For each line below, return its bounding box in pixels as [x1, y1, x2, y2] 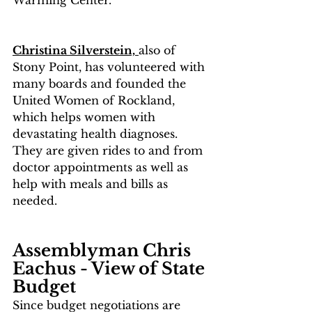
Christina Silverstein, [13, 42, 135, 57]
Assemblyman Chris [13, 240, 195, 260]
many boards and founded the [13, 76, 189, 91]
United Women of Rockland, [13, 93, 178, 107]
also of [139, 42, 179, 57]
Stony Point [13, 59, 79, 74]
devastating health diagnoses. [13, 126, 185, 141]
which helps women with [13, 109, 159, 124]
